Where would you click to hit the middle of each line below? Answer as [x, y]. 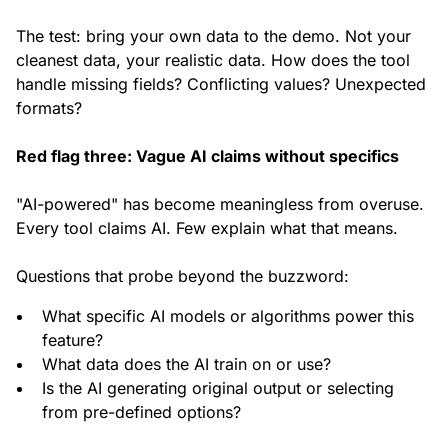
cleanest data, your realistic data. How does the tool [213, 60]
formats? [49, 108]
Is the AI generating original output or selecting [218, 388]
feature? [72, 340]
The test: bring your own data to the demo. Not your [213, 36]
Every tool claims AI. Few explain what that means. [207, 228]
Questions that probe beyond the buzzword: [182, 276]
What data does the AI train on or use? [186, 364]
